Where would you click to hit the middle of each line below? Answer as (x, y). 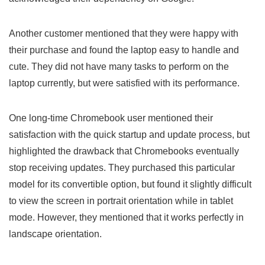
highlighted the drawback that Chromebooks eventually (124, 151)
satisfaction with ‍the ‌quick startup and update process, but (129, 134)
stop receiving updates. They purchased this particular (122, 167)
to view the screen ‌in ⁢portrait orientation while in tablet (121, 201)
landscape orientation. (55, 234)
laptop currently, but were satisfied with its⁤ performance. (124, 83)
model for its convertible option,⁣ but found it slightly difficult (130, 184)
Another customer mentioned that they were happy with (124, 33)
